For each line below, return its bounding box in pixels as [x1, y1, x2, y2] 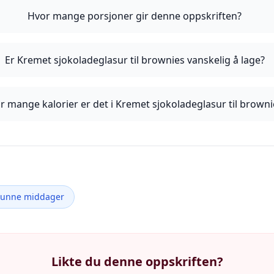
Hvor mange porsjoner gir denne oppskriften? [28, 9, 242, 23]
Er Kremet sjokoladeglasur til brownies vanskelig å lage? [4, 53, 265, 67]
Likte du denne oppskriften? [51, 253, 223, 270]
